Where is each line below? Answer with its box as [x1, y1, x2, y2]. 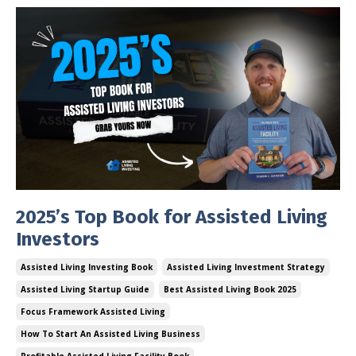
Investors [16, 227, 99, 250]
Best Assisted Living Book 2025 [164, 283, 296, 295]
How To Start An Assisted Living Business [21, 327, 200, 339]
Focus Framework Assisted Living [21, 305, 165, 317]
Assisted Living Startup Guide [21, 283, 149, 295]
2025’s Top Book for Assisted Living [16, 205, 327, 228]
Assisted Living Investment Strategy [167, 261, 325, 273]
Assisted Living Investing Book [21, 261, 153, 273]
